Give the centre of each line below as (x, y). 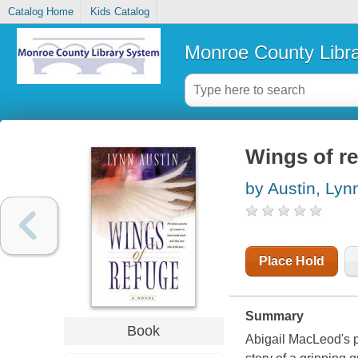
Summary (274, 316)
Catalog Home (40, 12)
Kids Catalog (119, 12)
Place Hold (291, 261)
